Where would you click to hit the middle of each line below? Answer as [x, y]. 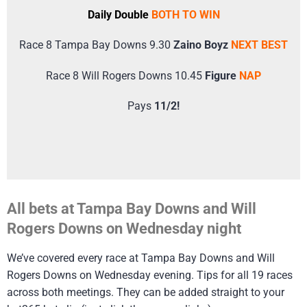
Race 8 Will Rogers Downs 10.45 [125, 75]
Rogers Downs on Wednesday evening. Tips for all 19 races [150, 275]
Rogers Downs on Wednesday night [124, 229]
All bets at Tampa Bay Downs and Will [132, 209]
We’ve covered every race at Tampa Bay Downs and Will [141, 258]
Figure [222, 75]
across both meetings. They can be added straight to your [146, 293]
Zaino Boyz [202, 45]
